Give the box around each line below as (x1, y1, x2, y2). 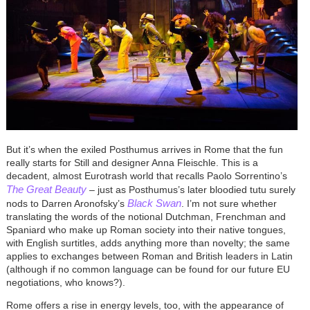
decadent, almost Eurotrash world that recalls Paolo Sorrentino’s (6, 170, 287, 182)
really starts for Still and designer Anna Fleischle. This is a (6, 157, 258, 169)
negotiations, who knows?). (6, 277, 125, 289)
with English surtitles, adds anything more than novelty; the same (6, 237, 290, 249)
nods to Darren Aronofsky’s (6, 198, 127, 210)
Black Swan (127, 197, 181, 210)
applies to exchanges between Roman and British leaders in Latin (6, 250, 293, 262)
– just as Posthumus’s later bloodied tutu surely (86, 184, 295, 196)
